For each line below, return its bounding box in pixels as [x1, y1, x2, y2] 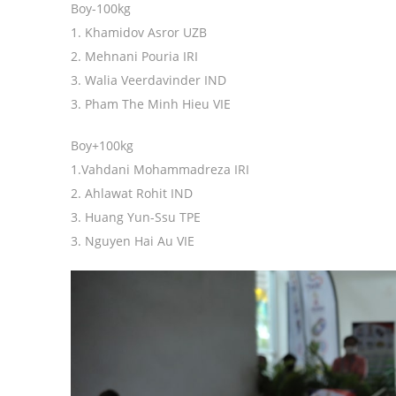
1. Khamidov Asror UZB [71, 24, 207, 42]
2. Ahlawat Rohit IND [71, 185, 193, 202]
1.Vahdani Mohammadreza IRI [71, 161, 249, 179]
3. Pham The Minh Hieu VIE [71, 95, 231, 113]
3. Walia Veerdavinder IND [71, 72, 226, 89]
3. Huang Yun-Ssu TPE [71, 209, 201, 226]
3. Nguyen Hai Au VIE [71, 232, 194, 250]
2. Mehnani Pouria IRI [71, 48, 198, 65]
